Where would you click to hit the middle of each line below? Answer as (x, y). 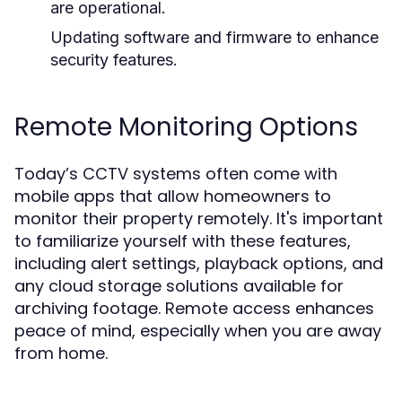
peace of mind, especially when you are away (198, 331)
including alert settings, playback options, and (199, 263)
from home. (61, 353)
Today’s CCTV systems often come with (176, 174)
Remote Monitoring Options (186, 127)
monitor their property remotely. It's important (199, 218)
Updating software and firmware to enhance (214, 37)
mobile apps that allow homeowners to (173, 196)
